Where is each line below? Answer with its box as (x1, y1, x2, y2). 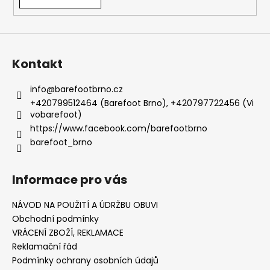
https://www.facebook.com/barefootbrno (30, 122, 207, 134)
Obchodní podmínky (12, 212, 99, 225)
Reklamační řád (12, 240, 77, 253)
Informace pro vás (12, 171, 127, 188)
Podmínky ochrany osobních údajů (12, 254, 159, 266)
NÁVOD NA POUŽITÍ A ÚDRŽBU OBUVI (12, 198, 158, 211)
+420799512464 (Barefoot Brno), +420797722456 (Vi (30, 96, 254, 109)
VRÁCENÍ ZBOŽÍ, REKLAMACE (12, 226, 124, 239)
